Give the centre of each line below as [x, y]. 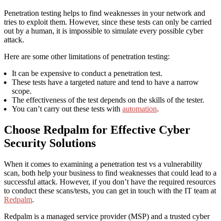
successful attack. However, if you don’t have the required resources [110, 182]
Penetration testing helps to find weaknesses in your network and [105, 13]
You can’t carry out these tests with [67, 109]
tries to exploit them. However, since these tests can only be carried [108, 22]
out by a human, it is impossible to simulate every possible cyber [104, 31]
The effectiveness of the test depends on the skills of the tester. [108, 100]
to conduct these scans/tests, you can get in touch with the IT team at [110, 191]
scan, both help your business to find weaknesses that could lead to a [110, 173]
